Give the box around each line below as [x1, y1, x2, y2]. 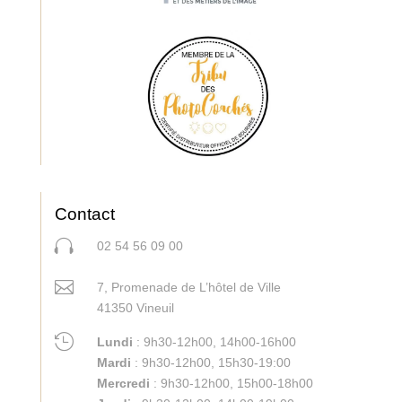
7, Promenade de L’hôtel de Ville [96, 280, 328, 295]
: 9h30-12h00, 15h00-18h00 [149, 376, 313, 391]
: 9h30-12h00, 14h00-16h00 [132, 335, 296, 350]
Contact [54, 205, 115, 224]
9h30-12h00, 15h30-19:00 [141, 355, 291, 371]
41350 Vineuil [96, 301, 174, 316]
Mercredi [96, 376, 150, 391]
